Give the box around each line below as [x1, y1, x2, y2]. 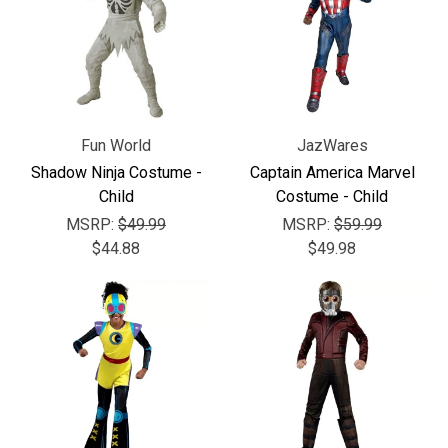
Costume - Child [276, 187, 388, 206]
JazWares [296, 136, 368, 155]
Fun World [81, 136, 151, 155]
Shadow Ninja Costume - [30, 163, 202, 182]
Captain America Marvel [249, 163, 415, 182]
